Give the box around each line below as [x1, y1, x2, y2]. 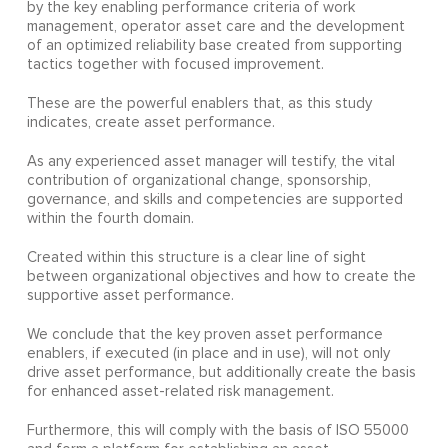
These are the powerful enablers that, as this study [26, 96, 372, 112]
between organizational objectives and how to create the [26, 269, 416, 285]
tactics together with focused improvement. [26, 57, 324, 73]
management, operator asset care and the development [26, 19, 405, 35]
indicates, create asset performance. [26, 115, 275, 131]
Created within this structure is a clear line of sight [26, 250, 366, 266]
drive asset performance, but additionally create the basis [26, 365, 416, 381]
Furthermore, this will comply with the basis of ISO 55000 [26, 423, 409, 439]
